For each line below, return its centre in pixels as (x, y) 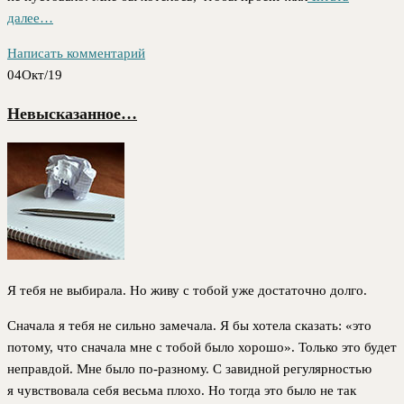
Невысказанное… (72, 114)
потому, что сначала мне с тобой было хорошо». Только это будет (202, 347)
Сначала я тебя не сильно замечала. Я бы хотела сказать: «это (189, 326)
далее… (30, 18)
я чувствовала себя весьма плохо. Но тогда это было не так (182, 390)
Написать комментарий (76, 53)
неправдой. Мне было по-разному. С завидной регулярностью (189, 369)
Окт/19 (42, 74)
